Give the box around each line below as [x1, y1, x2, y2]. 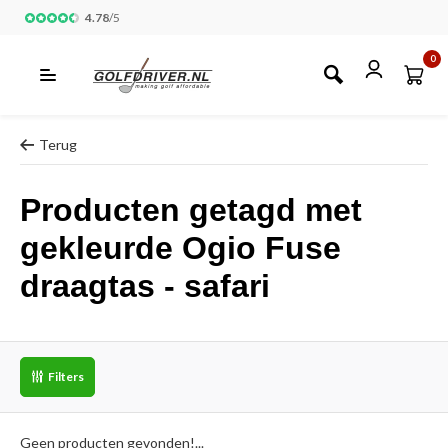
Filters [48, 369, 84, 384]
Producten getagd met [20, 192, 362, 228]
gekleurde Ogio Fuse [20, 230, 341, 266]
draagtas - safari [20, 268, 270, 304]
